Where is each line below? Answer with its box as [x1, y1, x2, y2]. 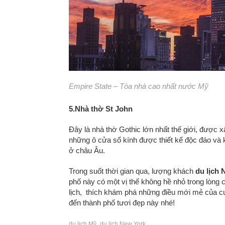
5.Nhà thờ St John [69, 104, 133, 113]
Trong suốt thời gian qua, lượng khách [69, 167, 195, 175]
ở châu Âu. [69, 146, 105, 155]
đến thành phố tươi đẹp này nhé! [69, 198, 175, 207]
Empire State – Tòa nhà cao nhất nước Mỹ [69, 82, 208, 90]
